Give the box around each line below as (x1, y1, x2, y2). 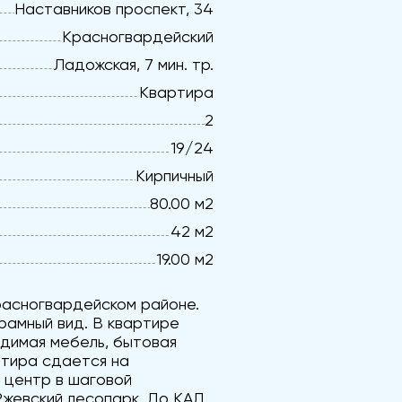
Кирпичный (135, 166, 214, 185)
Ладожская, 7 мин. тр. (54, 55, 214, 74)
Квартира (139, 83, 214, 101)
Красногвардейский (62, 27, 214, 46)
